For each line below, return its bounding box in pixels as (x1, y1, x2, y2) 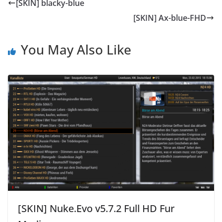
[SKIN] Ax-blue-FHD (133, 12, 206, 23)
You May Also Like (21, 40, 131, 58)
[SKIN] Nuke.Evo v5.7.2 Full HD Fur (18, 201, 174, 215)
